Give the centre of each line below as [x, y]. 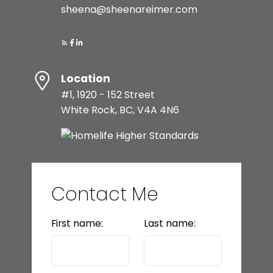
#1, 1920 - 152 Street [108, 95]
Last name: [170, 224]
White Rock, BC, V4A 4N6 [120, 110]
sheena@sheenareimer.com [129, 10]
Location [85, 79]
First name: [77, 224]
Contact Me [105, 194]
